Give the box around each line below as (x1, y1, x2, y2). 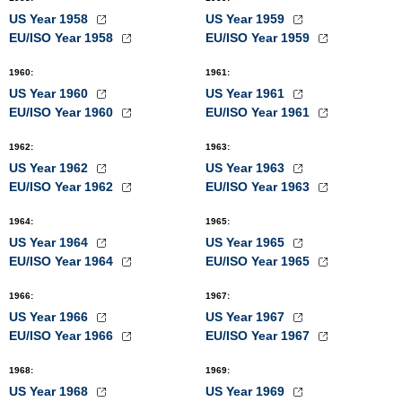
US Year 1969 (205, 384, 288, 398)
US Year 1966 (9, 310, 92, 324)
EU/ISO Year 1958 (9, 31, 117, 45)
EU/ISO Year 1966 (9, 328, 117, 343)
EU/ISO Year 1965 (205, 254, 313, 268)
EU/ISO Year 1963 (205, 179, 313, 194)
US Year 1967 (205, 310, 288, 324)
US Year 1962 (9, 161, 92, 175)
